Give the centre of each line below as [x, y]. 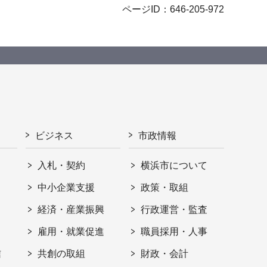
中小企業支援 [66, 188]
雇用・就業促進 [71, 232]
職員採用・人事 [174, 232]
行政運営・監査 [174, 210]
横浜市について [174, 166]
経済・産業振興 [71, 210]
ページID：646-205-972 [173, 10]
